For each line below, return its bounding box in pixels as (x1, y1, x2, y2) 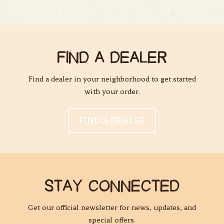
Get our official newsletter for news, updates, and (28, 203, 196, 212)
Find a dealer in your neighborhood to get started (28, 74, 196, 84)
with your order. (84, 87, 140, 96)
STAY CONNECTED (44, 177, 179, 197)
